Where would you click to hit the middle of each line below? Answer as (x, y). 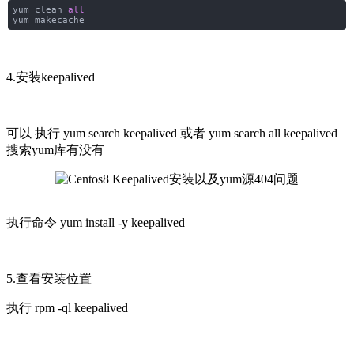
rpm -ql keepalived (80, 307)
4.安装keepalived (51, 77)
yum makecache (48, 21)
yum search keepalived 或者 (134, 133)
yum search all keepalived (273, 133)
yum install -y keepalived (122, 222)
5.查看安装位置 (49, 278)
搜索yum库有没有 (55, 149)
